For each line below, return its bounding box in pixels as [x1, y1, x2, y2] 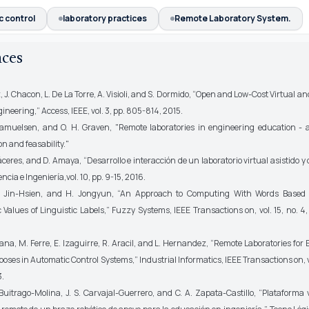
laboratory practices [62, 12, 147, 24]
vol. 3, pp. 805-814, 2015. [89, 105, 183, 117]
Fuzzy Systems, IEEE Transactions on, [112, 204, 257, 216]
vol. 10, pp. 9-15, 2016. [66, 171, 146, 183]
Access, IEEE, [41, 105, 90, 117]
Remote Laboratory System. [174, 12, 291, 24]
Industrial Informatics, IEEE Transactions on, [139, 254, 306, 266]
